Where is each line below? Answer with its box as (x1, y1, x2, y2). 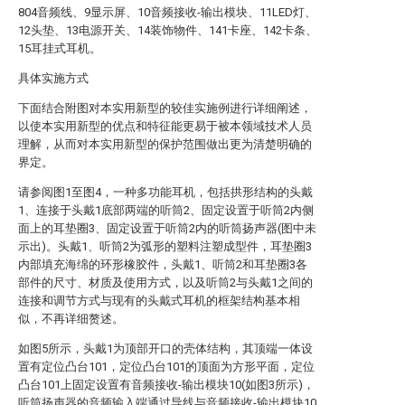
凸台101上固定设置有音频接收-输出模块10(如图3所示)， (18, 378, 315, 391)
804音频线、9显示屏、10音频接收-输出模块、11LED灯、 (18, 5, 316, 19)
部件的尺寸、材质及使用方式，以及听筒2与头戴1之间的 (18, 276, 313, 289)
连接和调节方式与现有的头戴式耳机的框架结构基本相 (18, 294, 300, 307)
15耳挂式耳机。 (18, 42, 101, 55)
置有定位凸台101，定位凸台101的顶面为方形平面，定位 (18, 360, 315, 373)
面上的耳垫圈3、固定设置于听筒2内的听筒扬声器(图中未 (18, 221, 316, 235)
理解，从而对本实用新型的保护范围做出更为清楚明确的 (18, 137, 312, 151)
